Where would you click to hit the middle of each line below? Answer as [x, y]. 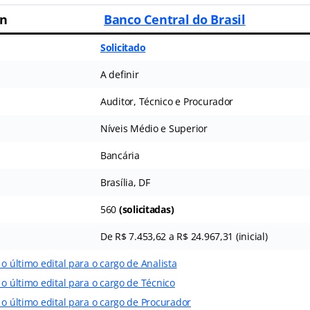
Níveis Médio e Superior [154, 128]
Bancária [120, 155]
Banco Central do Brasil [174, 19]
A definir [119, 74]
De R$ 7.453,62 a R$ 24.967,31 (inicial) [184, 236]
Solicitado [123, 47]
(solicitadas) [146, 209]
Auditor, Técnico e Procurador [167, 101]
